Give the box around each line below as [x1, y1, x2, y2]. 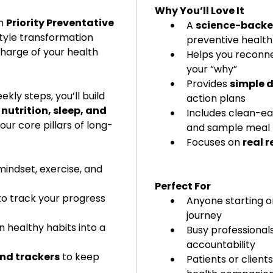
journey [186, 208, 222, 222]
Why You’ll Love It [155, 3, 244, 18]
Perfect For [155, 179, 211, 193]
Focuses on [186, 135, 243, 149]
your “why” [186, 62, 237, 76]
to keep [60, 249, 102, 264]
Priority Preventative [6, 15, 116, 30]
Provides [186, 76, 230, 91]
